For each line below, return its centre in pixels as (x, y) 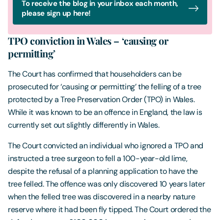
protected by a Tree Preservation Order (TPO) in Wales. (101, 100)
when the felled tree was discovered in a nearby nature (102, 197)
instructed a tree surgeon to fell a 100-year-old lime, (98, 159)
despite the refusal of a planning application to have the (103, 171)
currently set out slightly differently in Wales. (84, 125)
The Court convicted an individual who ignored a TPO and (106, 146)
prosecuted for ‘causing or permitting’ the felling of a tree (105, 87)
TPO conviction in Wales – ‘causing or (88, 41)
